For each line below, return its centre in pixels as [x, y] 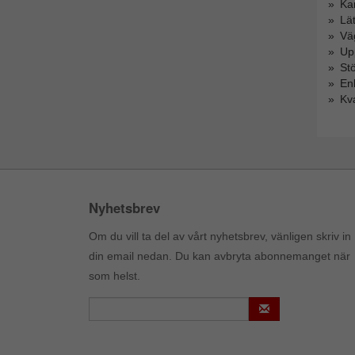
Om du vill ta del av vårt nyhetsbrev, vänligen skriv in [220, 237]
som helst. [115, 276]
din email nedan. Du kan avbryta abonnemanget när [219, 256]
